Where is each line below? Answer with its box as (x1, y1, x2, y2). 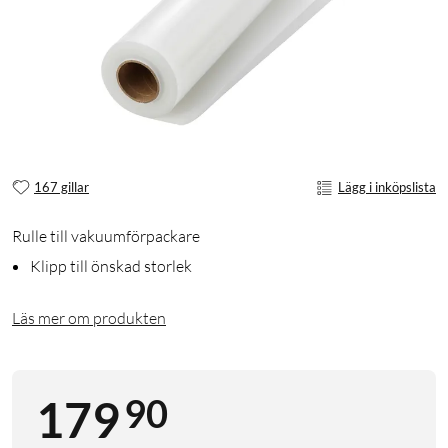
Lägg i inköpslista (338, 179, 436, 196)
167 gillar (34, 179, 89, 196)
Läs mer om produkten (12, 307, 166, 328)
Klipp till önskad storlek (30, 255, 192, 276)
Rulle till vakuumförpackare (12, 225, 200, 246)
